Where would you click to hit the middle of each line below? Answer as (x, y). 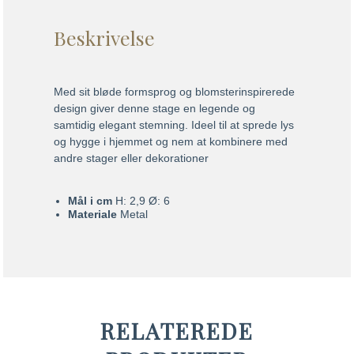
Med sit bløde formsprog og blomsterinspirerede (175, 91)
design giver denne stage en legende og (155, 108)
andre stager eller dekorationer (132, 158)
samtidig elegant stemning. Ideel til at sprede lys (174, 124)
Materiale (94, 214)
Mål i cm (91, 200)
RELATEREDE (177, 330)
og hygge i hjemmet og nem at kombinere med (171, 141)
